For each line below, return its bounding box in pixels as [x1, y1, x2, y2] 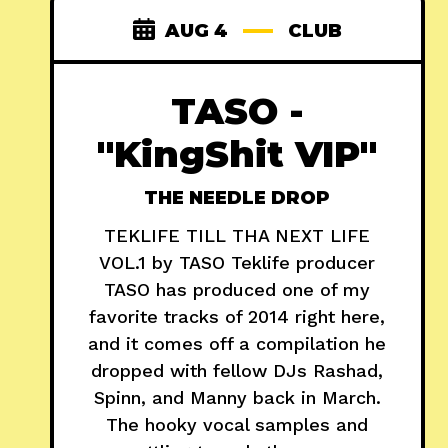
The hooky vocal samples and [106, 414, 369, 436]
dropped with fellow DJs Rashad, [91, 360, 384, 382]
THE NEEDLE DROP [144, 187, 331, 210]
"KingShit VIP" [97, 132, 378, 177]
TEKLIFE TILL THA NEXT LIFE [104, 225, 371, 247]
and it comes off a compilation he [88, 333, 387, 355]
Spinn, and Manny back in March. [93, 387, 381, 409]
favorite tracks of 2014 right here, [89, 306, 386, 328]
